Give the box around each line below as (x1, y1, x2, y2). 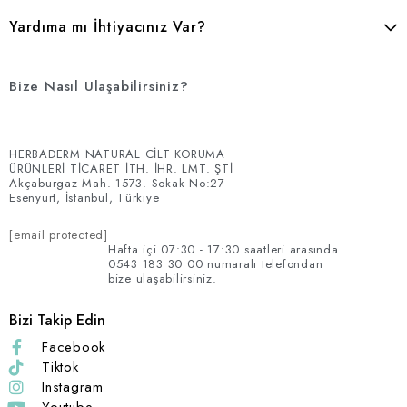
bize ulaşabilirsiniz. (107, 270, 217, 287)
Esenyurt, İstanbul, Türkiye (9, 189, 160, 206)
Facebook (42, 337, 105, 357)
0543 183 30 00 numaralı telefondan (107, 255, 323, 273)
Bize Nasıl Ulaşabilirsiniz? (9, 76, 189, 96)
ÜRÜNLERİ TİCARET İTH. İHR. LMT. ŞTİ (9, 160, 233, 177)
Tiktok (42, 357, 79, 377)
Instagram (42, 377, 104, 397)
